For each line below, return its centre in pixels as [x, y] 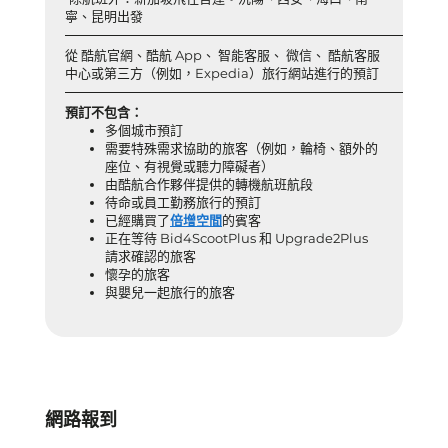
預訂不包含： [104, 112]
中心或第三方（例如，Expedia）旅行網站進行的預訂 [222, 73]
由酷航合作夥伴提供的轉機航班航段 [209, 184]
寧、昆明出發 [104, 16]
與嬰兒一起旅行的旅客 [170, 292]
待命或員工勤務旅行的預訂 [183, 202]
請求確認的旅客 [150, 256]
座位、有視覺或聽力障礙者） [189, 166]
